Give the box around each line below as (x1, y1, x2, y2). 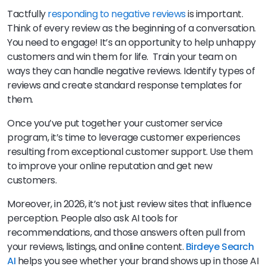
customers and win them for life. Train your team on (7, 49, 237, 64)
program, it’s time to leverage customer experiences (7, 130, 240, 144)
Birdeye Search (185, 239, 254, 254)
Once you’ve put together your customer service (7, 116, 223, 130)
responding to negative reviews (47, 7, 186, 21)
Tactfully (7, 7, 48, 21)
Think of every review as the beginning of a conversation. (7, 21, 256, 35)
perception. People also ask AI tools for (7, 211, 178, 225)
